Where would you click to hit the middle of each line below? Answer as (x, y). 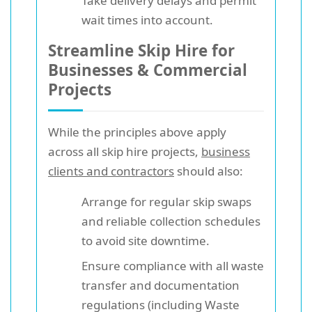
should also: (209, 171)
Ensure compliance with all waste (173, 265)
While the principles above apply (137, 132)
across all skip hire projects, (125, 151)
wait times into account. (147, 19)
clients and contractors (111, 171)
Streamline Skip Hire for (141, 50)
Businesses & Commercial (148, 70)
